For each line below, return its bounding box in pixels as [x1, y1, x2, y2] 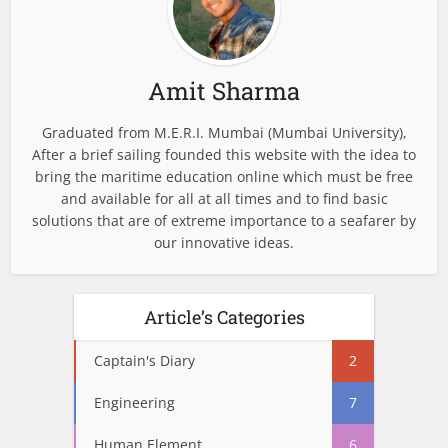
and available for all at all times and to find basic [60, 188, 388, 208]
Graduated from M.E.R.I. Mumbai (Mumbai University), [41, 122, 407, 142]
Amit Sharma [148, 74, 300, 107]
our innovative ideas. [154, 232, 294, 252]
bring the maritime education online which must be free [35, 166, 413, 186]
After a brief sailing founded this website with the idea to [32, 144, 416, 164]
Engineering [94, 392, 175, 412]
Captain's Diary [94, 350, 195, 370]
